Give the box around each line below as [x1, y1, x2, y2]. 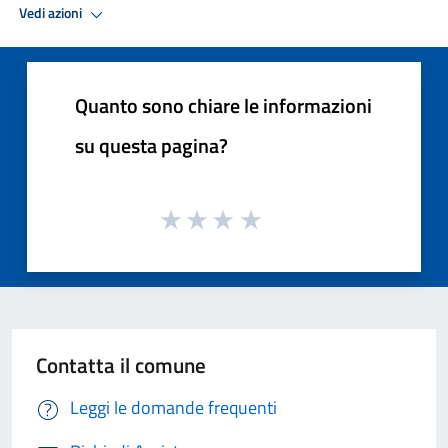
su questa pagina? [75, 129, 228, 161]
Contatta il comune [36, 349, 206, 382]
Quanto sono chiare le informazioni [75, 89, 372, 121]
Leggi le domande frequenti [70, 394, 277, 422]
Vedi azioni [19, 2, 85, 25]
